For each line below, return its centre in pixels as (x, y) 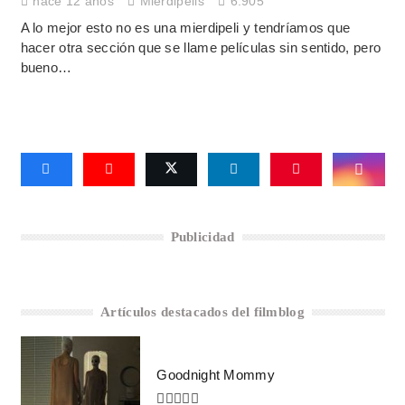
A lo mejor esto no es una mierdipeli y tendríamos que (185, 28)
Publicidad (202, 236)
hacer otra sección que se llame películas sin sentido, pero (201, 47)
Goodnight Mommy (216, 375)
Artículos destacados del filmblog (202, 311)
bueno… (46, 67)
